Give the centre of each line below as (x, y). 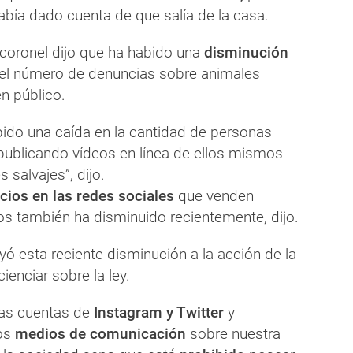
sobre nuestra (235, 333)
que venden (214, 195)
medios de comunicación (102, 333)
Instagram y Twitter (159, 312)
